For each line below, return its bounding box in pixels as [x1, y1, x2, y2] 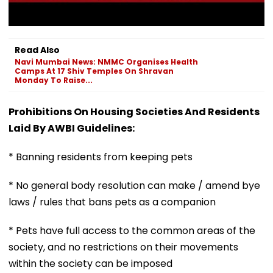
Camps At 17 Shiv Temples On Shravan [15, 65, 174, 76]
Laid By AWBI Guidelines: [9, 121, 135, 135]
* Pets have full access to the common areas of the [9, 223, 255, 238]
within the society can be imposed [9, 256, 172, 271]
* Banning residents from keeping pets [9, 149, 193, 164]
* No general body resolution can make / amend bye [9, 178, 260, 193]
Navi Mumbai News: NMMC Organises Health [15, 56, 198, 67]
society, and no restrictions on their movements [9, 239, 238, 254]
